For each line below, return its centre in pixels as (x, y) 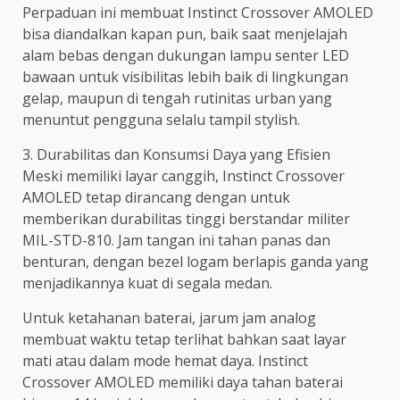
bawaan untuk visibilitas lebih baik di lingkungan (185, 76)
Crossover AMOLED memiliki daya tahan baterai (183, 382)
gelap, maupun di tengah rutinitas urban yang (177, 98)
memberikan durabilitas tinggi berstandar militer (186, 218)
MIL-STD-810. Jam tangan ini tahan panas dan (176, 240)
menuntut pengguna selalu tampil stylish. (161, 119)
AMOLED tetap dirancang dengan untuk (156, 197)
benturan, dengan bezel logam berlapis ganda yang (196, 261)
